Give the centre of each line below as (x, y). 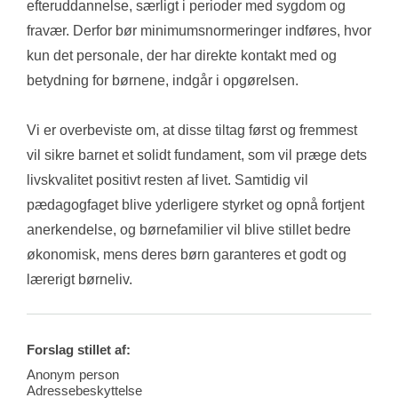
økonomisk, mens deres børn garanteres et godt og (187, 255)
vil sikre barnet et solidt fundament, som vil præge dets (197, 155)
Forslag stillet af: (79, 350)
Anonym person (73, 375)
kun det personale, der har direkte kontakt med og (182, 56)
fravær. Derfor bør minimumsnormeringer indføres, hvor (199, 31)
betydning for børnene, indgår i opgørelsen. (163, 81)
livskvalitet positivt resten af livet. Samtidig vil (167, 180)
